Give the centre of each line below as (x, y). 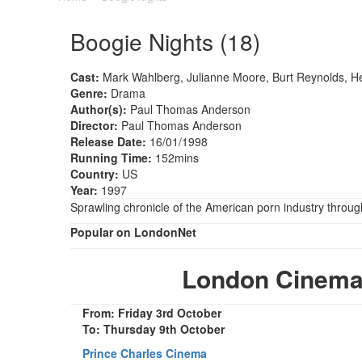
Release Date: (108, 141)
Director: (94, 125)
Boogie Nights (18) (165, 41)
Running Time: (111, 157)
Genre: (89, 93)
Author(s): (99, 109)
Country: (95, 173)
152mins (175, 157)
